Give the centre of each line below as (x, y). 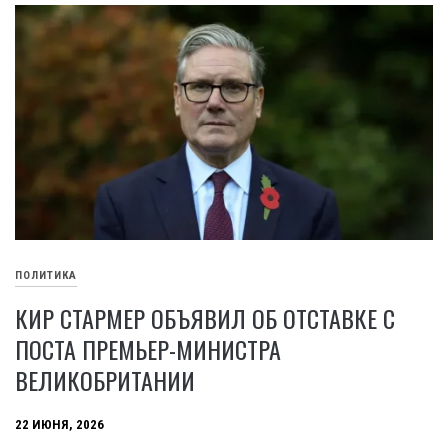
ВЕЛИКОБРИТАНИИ (105, 379)
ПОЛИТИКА (46, 276)
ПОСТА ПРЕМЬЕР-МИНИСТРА (148, 348)
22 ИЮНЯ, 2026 (59, 425)
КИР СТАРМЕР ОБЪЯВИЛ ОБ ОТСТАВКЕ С (205, 317)
